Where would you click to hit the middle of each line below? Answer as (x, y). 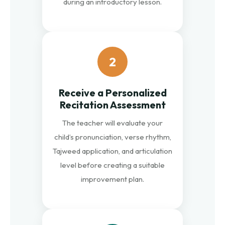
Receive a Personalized (113, 92)
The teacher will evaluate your (113, 123)
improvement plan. (113, 179)
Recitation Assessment (113, 104)
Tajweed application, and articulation (113, 151)
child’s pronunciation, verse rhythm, (113, 137)
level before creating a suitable (113, 165)
